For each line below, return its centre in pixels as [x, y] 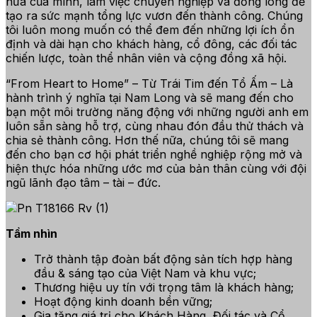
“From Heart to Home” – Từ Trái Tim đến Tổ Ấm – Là [149, 84]
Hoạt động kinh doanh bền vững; [123, 302]
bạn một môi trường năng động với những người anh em [157, 112]
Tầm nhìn [31, 234]
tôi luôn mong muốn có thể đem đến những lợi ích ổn [150, 30]
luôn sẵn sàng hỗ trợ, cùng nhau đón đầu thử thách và [155, 126]
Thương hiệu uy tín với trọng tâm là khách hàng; [164, 288]
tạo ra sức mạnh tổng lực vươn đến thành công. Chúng [154, 16]
